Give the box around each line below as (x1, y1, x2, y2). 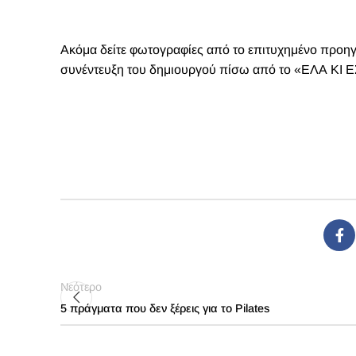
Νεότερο (60, 281, 102, 293)
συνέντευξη (60, 63, 124, 76)
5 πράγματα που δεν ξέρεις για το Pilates (60, 302, 269, 315)
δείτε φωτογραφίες (100, 43, 203, 56)
